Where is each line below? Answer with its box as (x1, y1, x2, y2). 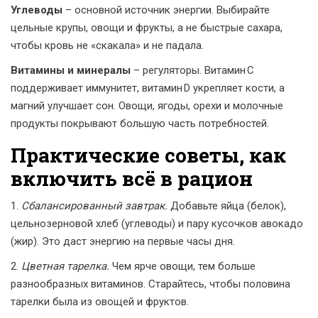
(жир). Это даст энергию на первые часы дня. (11, 235, 235, 248)
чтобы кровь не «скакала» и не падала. (11, 39, 204, 52)
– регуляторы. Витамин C (131, 64, 254, 77)
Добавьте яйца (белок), (168, 199, 286, 212)
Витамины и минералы (11, 64, 131, 77)
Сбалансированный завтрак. (21, 199, 168, 212)
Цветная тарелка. (21, 260, 109, 273)
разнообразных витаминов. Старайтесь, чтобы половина (11, 278, 290, 290)
